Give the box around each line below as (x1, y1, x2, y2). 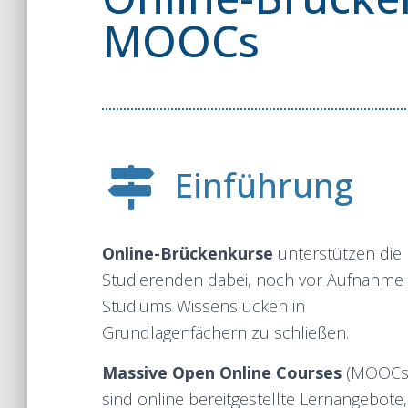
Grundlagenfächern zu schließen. (102, 321, 353, 343)
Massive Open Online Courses (102, 362, 342, 383)
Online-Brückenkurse (102, 242, 273, 264)
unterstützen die (273, 242, 402, 264)
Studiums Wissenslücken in (102, 295, 305, 317)
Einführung (173, 161, 353, 208)
